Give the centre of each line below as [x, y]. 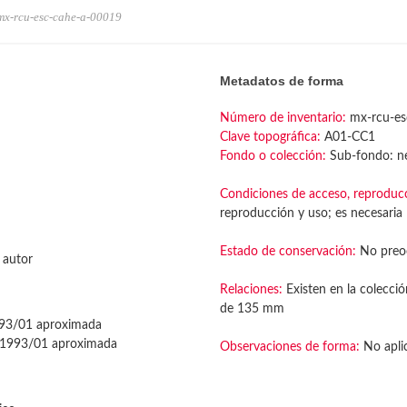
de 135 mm [253, 309]
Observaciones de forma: [290, 347]
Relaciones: [252, 290]
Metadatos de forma [282, 81]
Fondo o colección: [273, 156]
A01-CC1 [348, 137]
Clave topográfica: [271, 137]
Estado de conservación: [288, 252]
